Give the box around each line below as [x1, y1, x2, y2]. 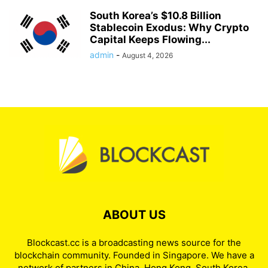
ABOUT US [102, 208, 166, 222]
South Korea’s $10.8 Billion [90, 10, 221, 22]
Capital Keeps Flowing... [90, 33, 211, 45]
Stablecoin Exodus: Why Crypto [90, 22, 249, 33]
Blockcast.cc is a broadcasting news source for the [27, 237, 241, 248]
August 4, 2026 [122, 51, 173, 60]
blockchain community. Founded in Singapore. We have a [14, 249, 254, 261]
